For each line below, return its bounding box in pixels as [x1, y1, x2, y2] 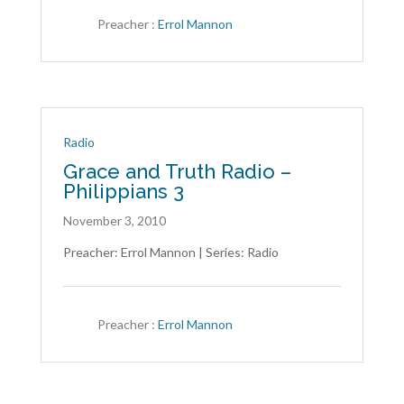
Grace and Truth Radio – [62, 160, 291, 183]
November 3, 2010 [62, 213, 166, 228]
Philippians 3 [62, 179, 184, 203]
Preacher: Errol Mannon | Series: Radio [62, 244, 279, 260]
